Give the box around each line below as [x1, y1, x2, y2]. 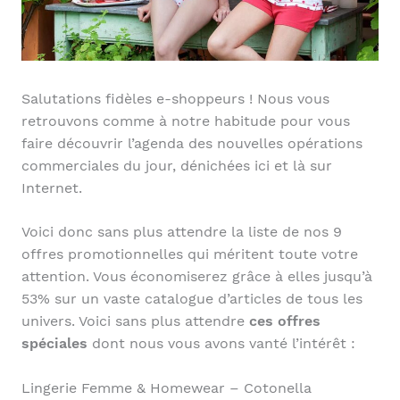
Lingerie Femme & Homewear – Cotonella [21, 380, 312, 397]
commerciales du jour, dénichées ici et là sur [21, 157, 332, 174]
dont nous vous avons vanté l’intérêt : [87, 336, 355, 353]
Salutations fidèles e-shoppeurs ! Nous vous [21, 90, 329, 107]
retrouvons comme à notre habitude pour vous [21, 112, 350, 129]
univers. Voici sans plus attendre [21, 313, 249, 330]
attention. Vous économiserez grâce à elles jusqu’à [21, 269, 372, 286]
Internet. [21, 179, 82, 196]
